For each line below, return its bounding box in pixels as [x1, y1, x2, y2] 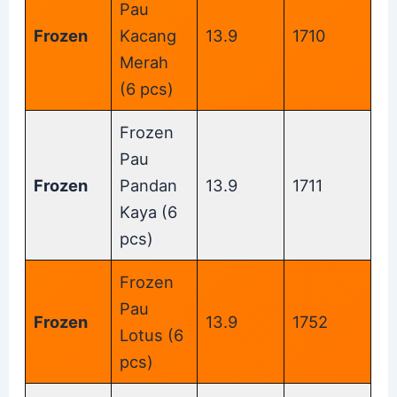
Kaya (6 [120, 201, 178, 222]
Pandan [120, 175, 178, 195]
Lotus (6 [120, 324, 184, 345]
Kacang [120, 25, 177, 45]
